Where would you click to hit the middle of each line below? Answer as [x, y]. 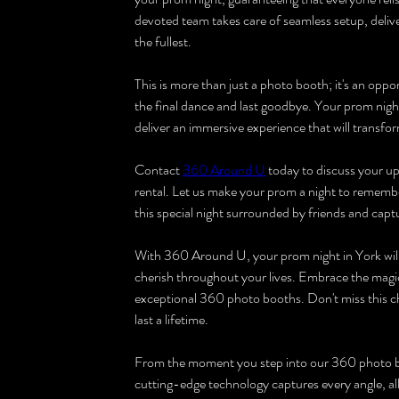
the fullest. [163, 41]
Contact [159, 170]
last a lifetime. [171, 319]
